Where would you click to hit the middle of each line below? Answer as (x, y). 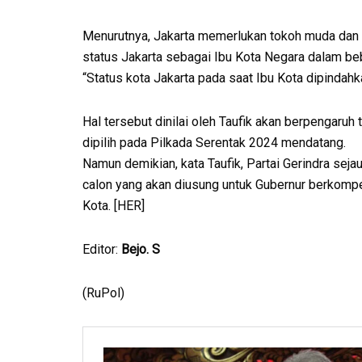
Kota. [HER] (114, 206)
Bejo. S (141, 250)
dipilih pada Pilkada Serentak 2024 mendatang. (214, 143)
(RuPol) (103, 293)
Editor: (102, 250)
